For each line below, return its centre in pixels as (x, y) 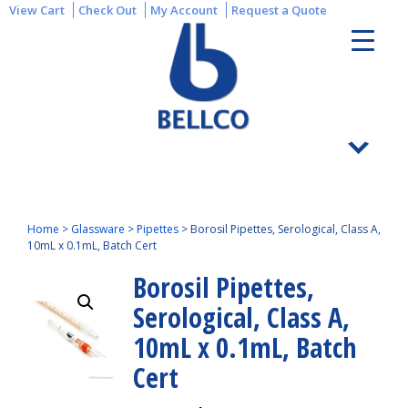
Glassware (98, 229)
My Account (184, 10)
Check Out (107, 10)
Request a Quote (279, 10)
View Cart (37, 10)
